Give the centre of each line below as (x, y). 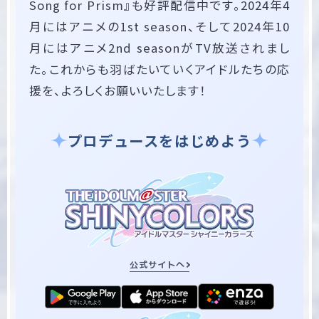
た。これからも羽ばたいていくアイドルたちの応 (159, 69)
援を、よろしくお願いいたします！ (118, 90)
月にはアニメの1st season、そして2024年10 (159, 26)
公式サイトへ (157, 265)
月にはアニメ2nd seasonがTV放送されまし (159, 47)
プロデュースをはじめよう (159, 140)
